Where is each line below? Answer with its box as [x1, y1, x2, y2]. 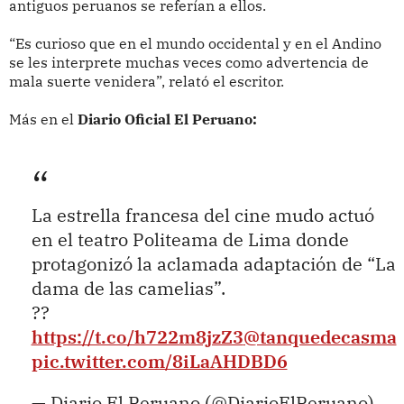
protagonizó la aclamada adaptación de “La [31, 252, 396, 275]
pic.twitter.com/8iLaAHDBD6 [31, 349, 288, 372]
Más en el [8, 110, 78, 129]
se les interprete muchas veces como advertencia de [8, 53, 369, 72]
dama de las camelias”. [31, 276, 225, 299]
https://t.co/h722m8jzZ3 [31, 325, 243, 348]
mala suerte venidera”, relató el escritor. [8, 72, 284, 91]
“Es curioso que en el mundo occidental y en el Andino [8, 34, 381, 53]
